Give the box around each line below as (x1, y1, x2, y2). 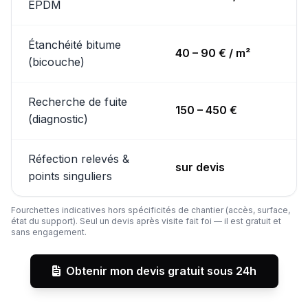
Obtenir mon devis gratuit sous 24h (65, 263, 256, 278)
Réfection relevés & (28, 151, 129, 166)
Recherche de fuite (28, 94, 127, 109)
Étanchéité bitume (28, 37, 121, 52)
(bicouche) (28, 54, 85, 69)
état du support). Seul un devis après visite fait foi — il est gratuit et (11, 215, 281, 226)
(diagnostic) (28, 111, 88, 126)
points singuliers (28, 168, 112, 183)
